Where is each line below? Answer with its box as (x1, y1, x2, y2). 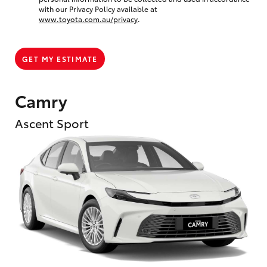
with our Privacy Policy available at (39, 3, 157, 14)
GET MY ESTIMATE (22, 53, 98, 64)
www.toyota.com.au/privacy (39, 13, 138, 24)
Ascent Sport (15, 114, 89, 131)
